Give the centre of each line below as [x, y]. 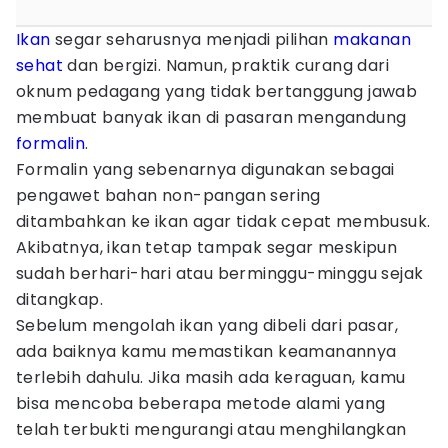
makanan [372, 39]
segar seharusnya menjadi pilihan [192, 39]
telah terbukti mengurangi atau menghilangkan [211, 429]
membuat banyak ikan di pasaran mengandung [211, 117]
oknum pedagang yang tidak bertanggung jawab [217, 91]
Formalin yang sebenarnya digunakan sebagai [205, 169]
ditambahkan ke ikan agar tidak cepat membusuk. [223, 221]
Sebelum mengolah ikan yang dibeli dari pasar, [207, 325]
